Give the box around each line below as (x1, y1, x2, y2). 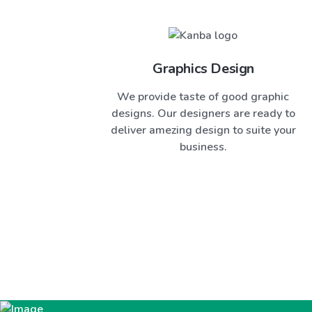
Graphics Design (152, 58, 254, 78)
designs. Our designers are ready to (111, 105, 295, 121)
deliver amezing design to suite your (110, 122, 296, 138)
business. (179, 139, 227, 155)
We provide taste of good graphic (117, 88, 290, 104)
